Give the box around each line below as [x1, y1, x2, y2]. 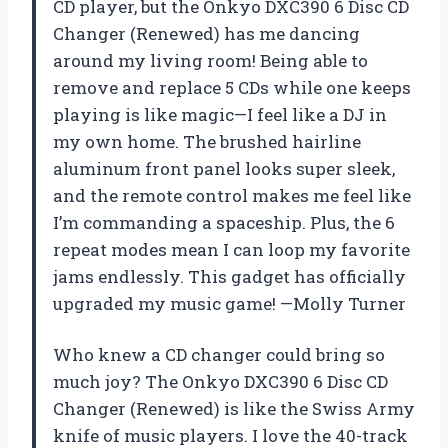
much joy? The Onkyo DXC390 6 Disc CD [53, 370, 388, 394]
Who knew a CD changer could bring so [53, 343, 385, 367]
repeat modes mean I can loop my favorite [53, 238, 410, 262]
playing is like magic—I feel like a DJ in [53, 103, 387, 127]
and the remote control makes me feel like [53, 184, 411, 208]
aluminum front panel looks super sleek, [53, 157, 395, 181]
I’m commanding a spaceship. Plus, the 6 [53, 211, 395, 235]
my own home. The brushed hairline [53, 130, 361, 154]
